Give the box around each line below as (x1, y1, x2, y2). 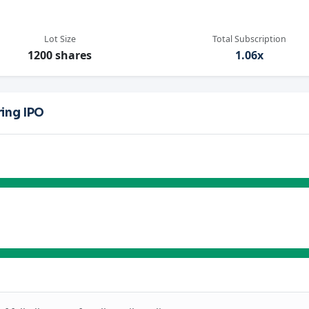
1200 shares (28, 48, 92, 63)
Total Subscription (212, 33, 286, 46)
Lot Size (43, 33, 76, 46)
